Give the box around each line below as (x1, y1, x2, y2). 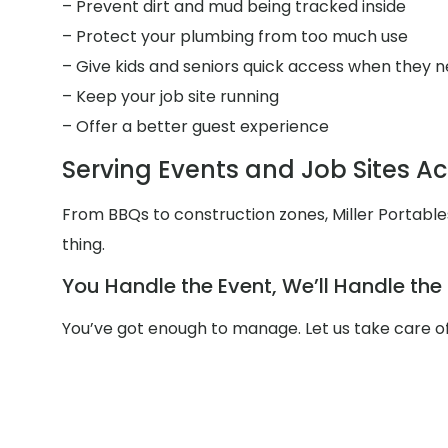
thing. (62, 233, 105, 257)
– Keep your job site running (62, 84, 279, 108)
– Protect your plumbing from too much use (62, 24, 408, 48)
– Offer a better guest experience (62, 114, 329, 138)
